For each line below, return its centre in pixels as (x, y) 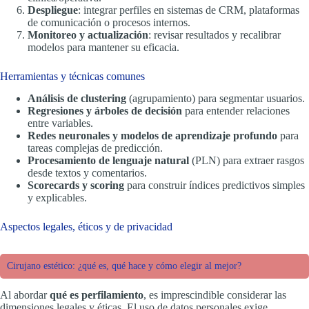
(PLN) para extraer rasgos (247, 161)
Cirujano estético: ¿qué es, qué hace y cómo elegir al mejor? (124, 266)
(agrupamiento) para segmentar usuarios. (216, 99)
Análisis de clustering (77, 99)
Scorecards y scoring (76, 186)
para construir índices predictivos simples (215, 186)
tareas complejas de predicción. (95, 148)
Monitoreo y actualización (88, 34)
